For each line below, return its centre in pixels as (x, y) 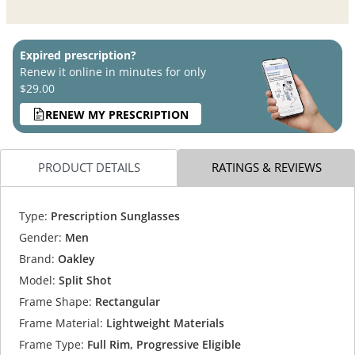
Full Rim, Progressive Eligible (162, 344)
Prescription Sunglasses (113, 216)
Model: (37, 280)
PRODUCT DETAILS (89, 168)
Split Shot (85, 280)
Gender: (40, 237)
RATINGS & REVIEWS (266, 168)
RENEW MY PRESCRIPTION (117, 114)
